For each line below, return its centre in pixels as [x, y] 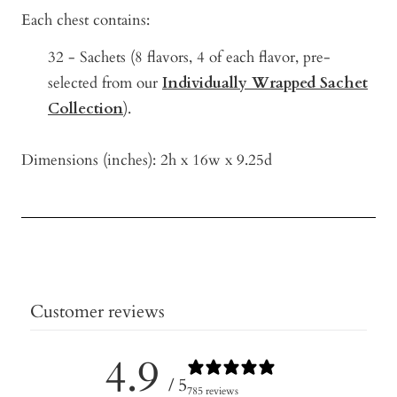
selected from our [105, 83]
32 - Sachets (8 [95, 58]
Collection [86, 109]
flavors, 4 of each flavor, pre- [237, 58]
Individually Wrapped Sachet [265, 83]
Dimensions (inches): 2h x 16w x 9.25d [147, 160]
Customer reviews [97, 312]
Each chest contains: [86, 19]
